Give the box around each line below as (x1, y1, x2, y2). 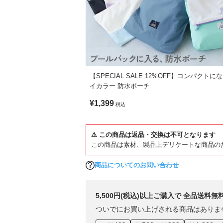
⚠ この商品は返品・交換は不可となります (91, 131, 216, 139)
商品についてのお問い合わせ (95, 161, 179, 169)
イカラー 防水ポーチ (90, 82, 150, 90)
